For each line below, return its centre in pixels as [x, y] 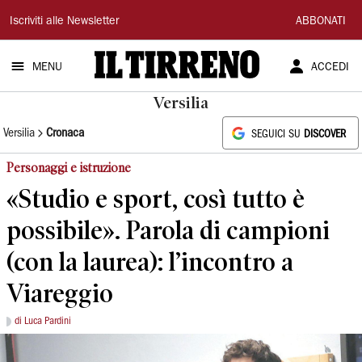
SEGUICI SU [278, 135]
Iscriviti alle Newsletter [64, 22]
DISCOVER [325, 135]
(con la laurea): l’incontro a [150, 261]
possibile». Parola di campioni [168, 230]
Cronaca [65, 133]
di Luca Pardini [43, 321]
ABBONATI [321, 22]
